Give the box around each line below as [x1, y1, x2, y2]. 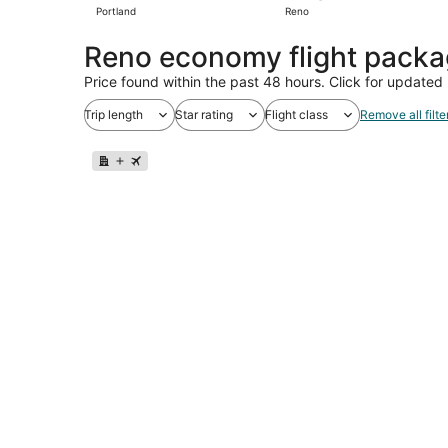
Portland [96, 4, 136, 17]
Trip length [84, 106, 143, 122]
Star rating [175, 106, 233, 122]
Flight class [265, 106, 328, 122]
